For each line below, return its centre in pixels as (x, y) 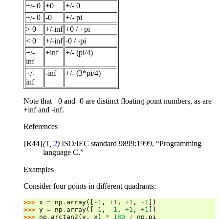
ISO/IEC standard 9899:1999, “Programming (131, 143)
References (41, 126)
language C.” (63, 152)
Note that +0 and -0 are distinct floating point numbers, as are (118, 101)
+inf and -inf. (44, 109)
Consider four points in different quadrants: (90, 186)
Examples (39, 169)
